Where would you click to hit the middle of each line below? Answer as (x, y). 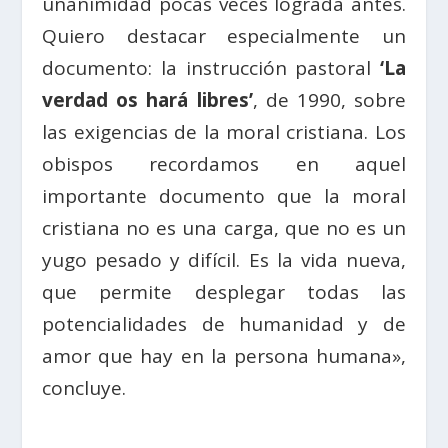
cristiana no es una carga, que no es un (224, 227)
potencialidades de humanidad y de (224, 323)
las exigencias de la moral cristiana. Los (224, 131)
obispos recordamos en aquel (224, 163)
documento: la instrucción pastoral (211, 67)
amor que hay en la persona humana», (224, 355)
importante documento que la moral (224, 195)
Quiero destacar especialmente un (224, 35)
